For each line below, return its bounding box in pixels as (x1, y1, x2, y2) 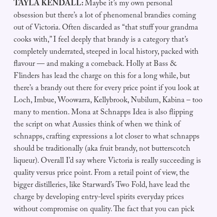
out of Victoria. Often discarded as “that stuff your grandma (14, 22, 198, 35)
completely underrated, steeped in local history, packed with (14, 46, 199, 60)
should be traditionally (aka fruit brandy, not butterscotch (14, 143, 190, 156)
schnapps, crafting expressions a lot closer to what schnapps (14, 131, 200, 144)
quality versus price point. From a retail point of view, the (14, 167, 189, 181)
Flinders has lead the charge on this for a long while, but (14, 70, 190, 84)
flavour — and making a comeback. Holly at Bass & (14, 58, 176, 72)
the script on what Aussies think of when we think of (14, 119, 180, 132)
